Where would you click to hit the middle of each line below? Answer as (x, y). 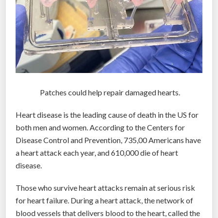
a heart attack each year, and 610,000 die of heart (97, 152)
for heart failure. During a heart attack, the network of (104, 200)
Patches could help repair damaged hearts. (109, 92)
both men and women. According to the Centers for (100, 127)
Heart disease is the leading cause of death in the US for (107, 114)
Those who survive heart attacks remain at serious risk (105, 187)
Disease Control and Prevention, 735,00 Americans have (108, 140)
